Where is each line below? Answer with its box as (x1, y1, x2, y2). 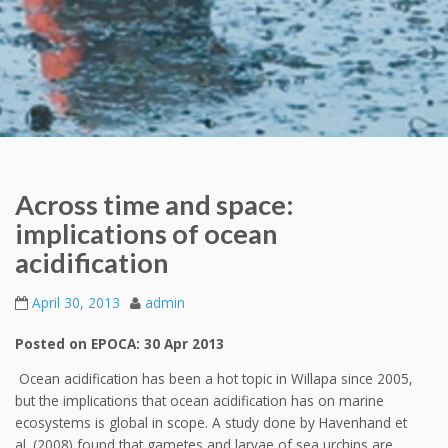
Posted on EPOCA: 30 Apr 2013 (15, 333, 224, 353)
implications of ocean (15, 217, 278, 250)
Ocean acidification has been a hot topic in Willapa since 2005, (15, 369, 413, 389)
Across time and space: (15, 188, 294, 221)
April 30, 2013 (32, 293, 120, 312)
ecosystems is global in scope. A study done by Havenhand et (15, 413, 407, 433)
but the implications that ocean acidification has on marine (15, 391, 384, 411)
